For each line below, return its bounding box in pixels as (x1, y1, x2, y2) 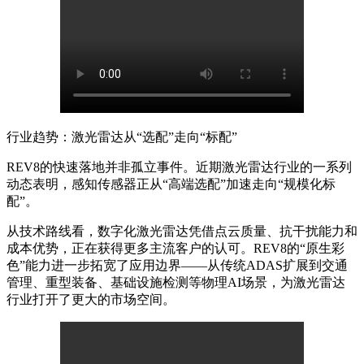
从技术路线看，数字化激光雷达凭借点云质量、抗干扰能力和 (6, 223, 357, 238)
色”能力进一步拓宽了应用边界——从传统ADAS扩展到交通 (6, 258, 348, 272)
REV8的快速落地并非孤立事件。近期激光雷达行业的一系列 (6, 159, 352, 174)
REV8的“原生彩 (253, 240, 344, 255)
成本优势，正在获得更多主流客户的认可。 (6, 240, 253, 255)
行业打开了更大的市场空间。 (6, 292, 175, 306)
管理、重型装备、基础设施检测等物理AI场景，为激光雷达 (6, 275, 345, 289)
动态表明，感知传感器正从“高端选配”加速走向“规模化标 (6, 176, 336, 191)
